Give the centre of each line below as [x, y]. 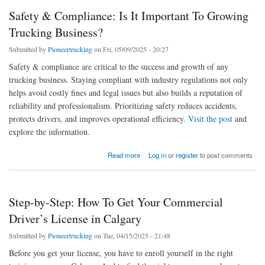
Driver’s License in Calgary [75, 218]
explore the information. [49, 132]
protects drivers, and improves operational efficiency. [98, 119]
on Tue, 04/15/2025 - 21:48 [131, 235]
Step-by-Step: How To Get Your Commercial [116, 202]
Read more [124, 155]
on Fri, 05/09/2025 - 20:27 [130, 49]
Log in [158, 155]
